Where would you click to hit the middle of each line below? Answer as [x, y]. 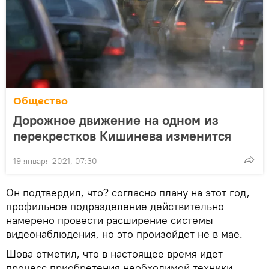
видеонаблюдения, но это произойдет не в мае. [124, 234]
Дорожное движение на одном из [116, 120]
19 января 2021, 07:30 [55, 161]
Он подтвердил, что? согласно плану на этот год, [128, 192]
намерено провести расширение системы [110, 220]
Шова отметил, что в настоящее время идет [114, 253]
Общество [41, 101]
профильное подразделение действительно [115, 206]
